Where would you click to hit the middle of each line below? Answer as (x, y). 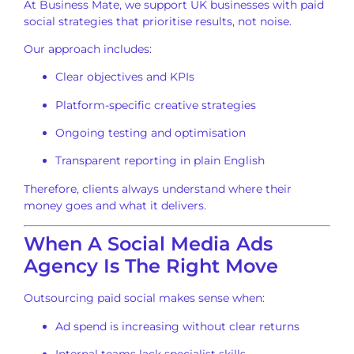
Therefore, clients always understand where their (158, 188)
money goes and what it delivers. (115, 205)
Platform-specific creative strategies (156, 105)
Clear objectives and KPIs (125, 77)
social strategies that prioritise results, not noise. (158, 21)
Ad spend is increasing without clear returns (177, 326)
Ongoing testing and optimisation (151, 133)
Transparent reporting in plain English (160, 161)
